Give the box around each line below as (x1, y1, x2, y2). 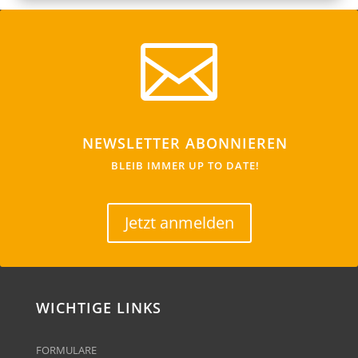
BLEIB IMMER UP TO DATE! (110, 158, 260, 173)
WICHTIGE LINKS (35, 298, 161, 317)
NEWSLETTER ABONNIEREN (82, 133, 288, 153)
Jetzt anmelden (124, 212, 234, 233)
